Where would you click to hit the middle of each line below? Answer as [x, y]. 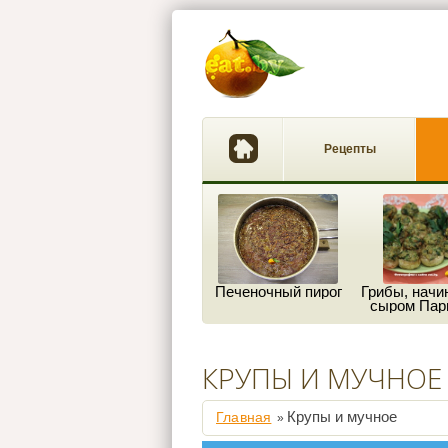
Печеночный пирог [278, 291]
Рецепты [349, 149]
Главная [244, 417]
